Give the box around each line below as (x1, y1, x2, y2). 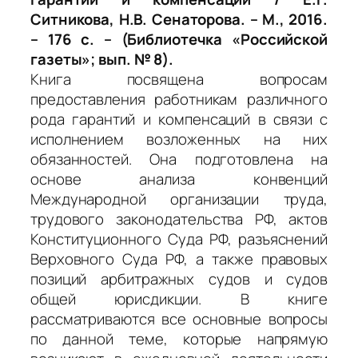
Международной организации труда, (30, 188, 328, 209)
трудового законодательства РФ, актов (30, 208, 328, 229)
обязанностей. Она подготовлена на (30, 148, 328, 169)
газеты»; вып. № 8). (30, 48, 174, 70)
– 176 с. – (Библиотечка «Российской (30, 28, 328, 50)
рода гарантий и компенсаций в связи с (30, 108, 328, 129)
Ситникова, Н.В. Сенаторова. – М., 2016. (30, 8, 328, 30)
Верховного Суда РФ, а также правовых (30, 248, 328, 269)
